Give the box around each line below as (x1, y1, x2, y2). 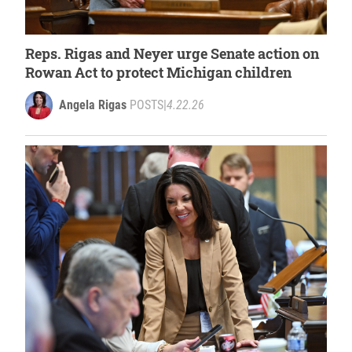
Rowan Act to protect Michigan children (25, 62, 291, 82)
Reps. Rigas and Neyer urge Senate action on (25, 43, 319, 63)
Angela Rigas (59, 97, 126, 112)
